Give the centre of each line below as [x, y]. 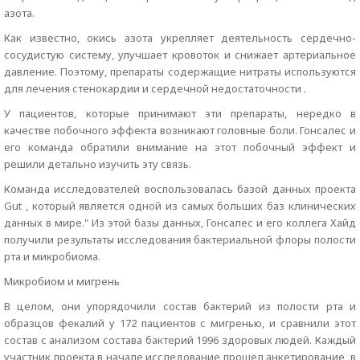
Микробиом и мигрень [62, 281]
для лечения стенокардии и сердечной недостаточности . [155, 88]
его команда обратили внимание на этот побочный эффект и [180, 147]
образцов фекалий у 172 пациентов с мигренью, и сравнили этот [180, 323]
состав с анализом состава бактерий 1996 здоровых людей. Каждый [180, 340]
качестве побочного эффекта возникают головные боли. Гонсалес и [180, 130]
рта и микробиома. [52, 256]
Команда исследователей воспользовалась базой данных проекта [180, 189]
